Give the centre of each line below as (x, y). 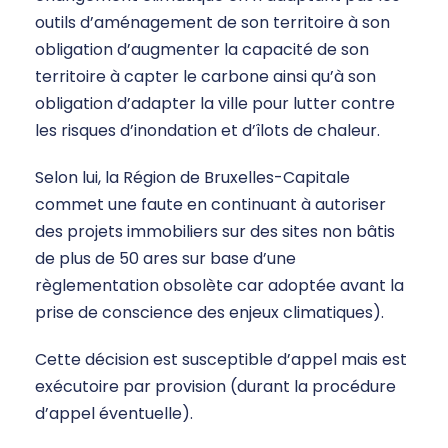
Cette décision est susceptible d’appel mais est (221, 360)
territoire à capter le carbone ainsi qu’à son (205, 77)
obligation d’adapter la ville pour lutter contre (215, 104)
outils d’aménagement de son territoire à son (212, 23)
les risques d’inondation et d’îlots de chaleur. (207, 131)
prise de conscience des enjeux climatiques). (209, 313)
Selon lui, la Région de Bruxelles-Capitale (192, 178)
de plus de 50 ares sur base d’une (165, 259)
